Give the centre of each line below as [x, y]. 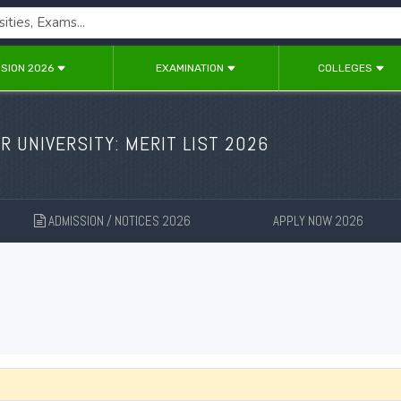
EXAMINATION [191, 68]
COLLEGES [346, 68]
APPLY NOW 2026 [320, 220]
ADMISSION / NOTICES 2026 [120, 220]
